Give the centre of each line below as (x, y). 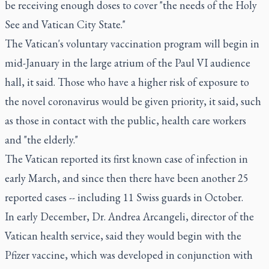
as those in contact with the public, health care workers (125, 120)
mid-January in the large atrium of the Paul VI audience (128, 63)
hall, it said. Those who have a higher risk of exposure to (127, 82)
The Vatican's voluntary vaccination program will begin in (132, 44)
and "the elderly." (41, 140)
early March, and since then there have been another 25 (127, 178)
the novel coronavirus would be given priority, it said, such (133, 101)
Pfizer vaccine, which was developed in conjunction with (129, 255)
